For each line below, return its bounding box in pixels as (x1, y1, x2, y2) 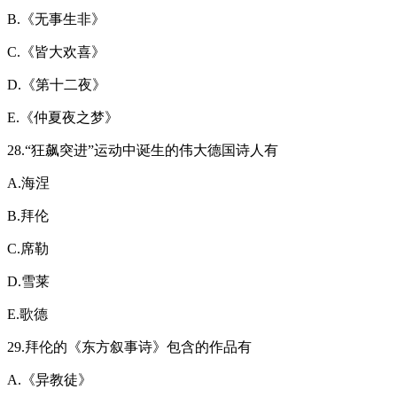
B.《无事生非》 (7, 11, 105, 27)
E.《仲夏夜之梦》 (7, 109, 119, 125)
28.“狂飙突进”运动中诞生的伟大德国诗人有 (7, 142, 278, 158)
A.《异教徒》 (7, 371, 92, 387)
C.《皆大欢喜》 (7, 43, 105, 59)
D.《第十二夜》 (7, 76, 106, 92)
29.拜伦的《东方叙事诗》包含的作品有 (7, 339, 252, 354)
